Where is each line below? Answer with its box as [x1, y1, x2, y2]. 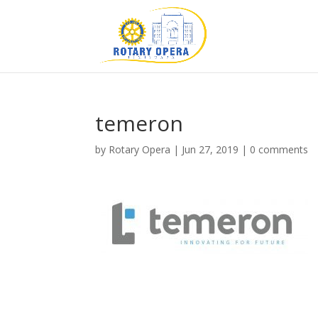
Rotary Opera [109, 143, 171, 156]
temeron [95, 109, 184, 138]
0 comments [250, 143, 309, 156]
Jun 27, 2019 [182, 143, 239, 156]
